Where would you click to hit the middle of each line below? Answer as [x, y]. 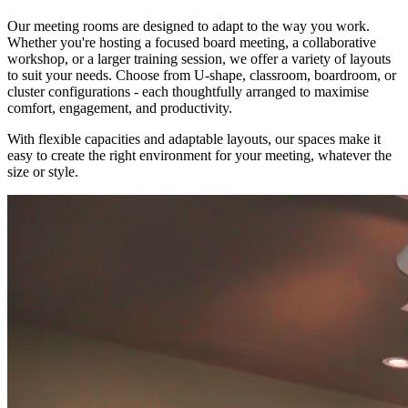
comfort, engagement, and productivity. [120, 108]
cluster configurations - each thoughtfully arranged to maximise [188, 92]
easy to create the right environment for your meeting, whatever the [199, 156]
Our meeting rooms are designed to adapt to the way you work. [189, 26]
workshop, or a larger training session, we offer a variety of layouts [199, 59]
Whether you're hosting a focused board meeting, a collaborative [192, 43]
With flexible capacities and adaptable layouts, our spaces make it [194, 139]
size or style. [43, 172]
